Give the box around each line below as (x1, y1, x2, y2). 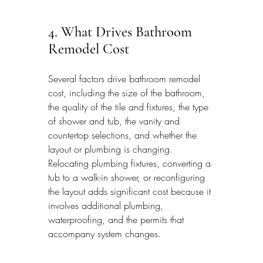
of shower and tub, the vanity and (48, 114, 183, 128)
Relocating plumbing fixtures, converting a (48, 157, 214, 170)
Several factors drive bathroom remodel (48, 72, 203, 86)
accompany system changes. (48, 227, 161, 241)
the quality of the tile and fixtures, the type (48, 100, 211, 114)
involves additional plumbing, (48, 199, 166, 213)
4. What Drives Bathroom (48, 22, 195, 41)
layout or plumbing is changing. (48, 143, 176, 156)
